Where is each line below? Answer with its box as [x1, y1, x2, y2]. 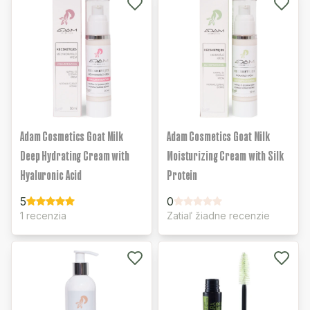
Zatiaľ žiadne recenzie [167, 210, 270, 221]
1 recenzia [20, 210, 66, 221]
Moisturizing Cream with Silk [167, 149, 284, 163]
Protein [167, 168, 198, 182]
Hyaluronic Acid [20, 168, 82, 182]
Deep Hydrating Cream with [20, 149, 129, 163]
